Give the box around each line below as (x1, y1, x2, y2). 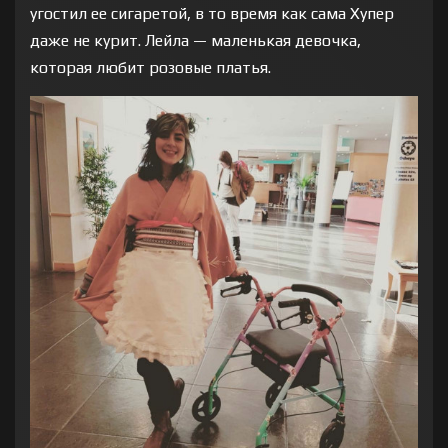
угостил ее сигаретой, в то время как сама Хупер (30, 4, 394, 24)
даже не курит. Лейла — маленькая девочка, (30, 31, 361, 51)
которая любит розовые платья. (30, 58, 271, 78)
